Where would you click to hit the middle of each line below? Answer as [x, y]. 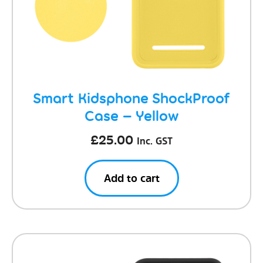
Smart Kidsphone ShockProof [131, 98]
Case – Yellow [131, 116]
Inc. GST [155, 141]
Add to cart [131, 178]
